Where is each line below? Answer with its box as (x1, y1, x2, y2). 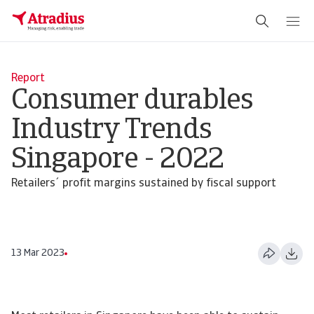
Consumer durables (11, 88, 254, 116)
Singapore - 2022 (11, 146, 224, 175)
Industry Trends (11, 117, 212, 145)
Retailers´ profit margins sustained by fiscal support (11, 178, 276, 189)
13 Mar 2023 (11, 248, 64, 259)
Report (11, 73, 45, 84)
